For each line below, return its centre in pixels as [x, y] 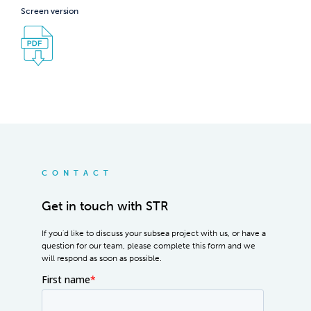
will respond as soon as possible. [102, 258]
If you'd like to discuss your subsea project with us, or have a [154, 233]
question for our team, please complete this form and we [149, 245]
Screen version [50, 11]
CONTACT [77, 174]
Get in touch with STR [105, 207]
